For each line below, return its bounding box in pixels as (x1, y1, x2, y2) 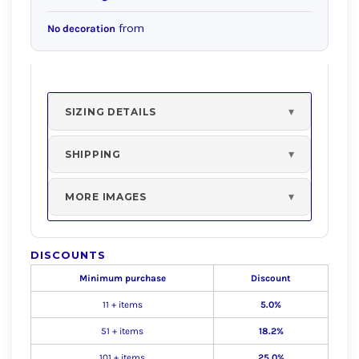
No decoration (47, 22, 115, 34)
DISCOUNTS (30, 248, 107, 261)
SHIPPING (65, 148, 121, 160)
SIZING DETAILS (65, 106, 157, 118)
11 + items (102, 299, 143, 310)
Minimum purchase (79, 272, 166, 284)
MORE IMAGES (65, 191, 147, 203)
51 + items (101, 325, 143, 337)
